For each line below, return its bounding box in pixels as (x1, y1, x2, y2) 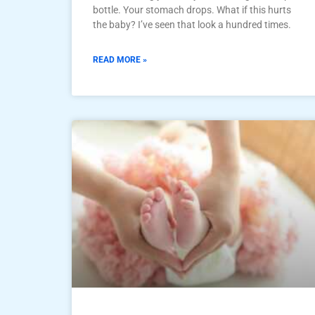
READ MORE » (93, 54, 147, 65)
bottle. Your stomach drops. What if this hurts (93, 4, 291, 15)
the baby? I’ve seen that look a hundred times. (93, 18, 291, 30)
